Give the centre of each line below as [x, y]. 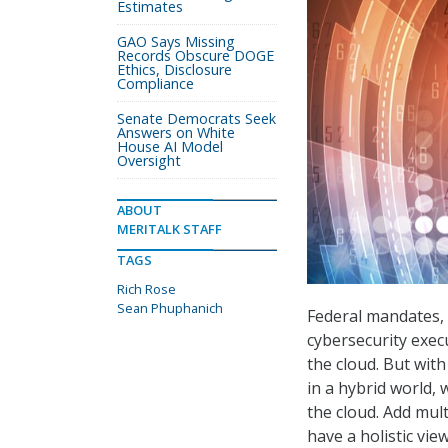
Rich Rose [146, 289]
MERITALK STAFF [169, 229]
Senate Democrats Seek [196, 118]
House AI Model [170, 146]
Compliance [155, 83]
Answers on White [176, 132]
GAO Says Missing [176, 41]
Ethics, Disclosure [174, 69]
